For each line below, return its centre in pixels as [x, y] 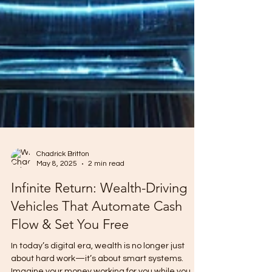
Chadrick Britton [63, 172]
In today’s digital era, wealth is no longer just [98, 264]
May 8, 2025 [57, 182]
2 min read [106, 182]
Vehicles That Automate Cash [97, 224]
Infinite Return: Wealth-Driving [99, 206]
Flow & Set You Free [70, 243]
